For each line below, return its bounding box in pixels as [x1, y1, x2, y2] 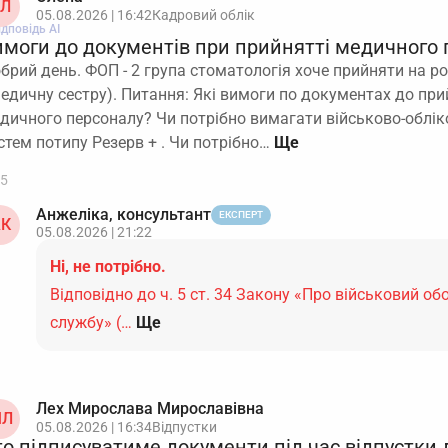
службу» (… [50, 313, 132, 332]
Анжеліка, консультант [36, 205, 211, 224]
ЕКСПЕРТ [219, 209, 263, 220]
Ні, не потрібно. [50, 257, 166, 276]
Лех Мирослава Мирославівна [36, 399, 264, 418]
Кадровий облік [152, 7, 255, 23]
